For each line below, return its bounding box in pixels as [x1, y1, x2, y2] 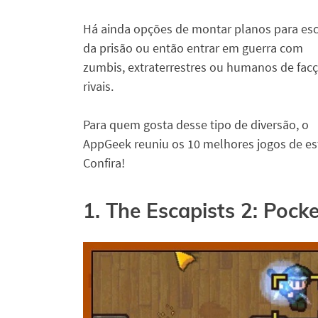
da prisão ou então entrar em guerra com [83, 40, 303, 57]
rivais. [83, 78, 114, 95]
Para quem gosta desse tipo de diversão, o [83, 116, 309, 133]
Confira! [83, 155, 125, 172]
